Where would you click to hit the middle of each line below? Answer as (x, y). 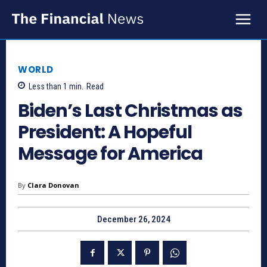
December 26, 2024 (133, 220)
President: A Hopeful (105, 133)
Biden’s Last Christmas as (130, 111)
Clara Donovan (53, 185)
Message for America (110, 154)
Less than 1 (48, 87)
